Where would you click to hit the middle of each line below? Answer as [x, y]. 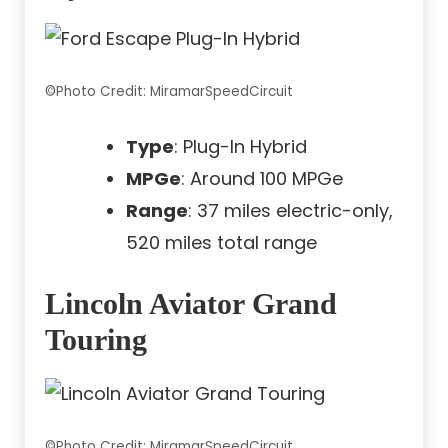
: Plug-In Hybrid [240, 147]
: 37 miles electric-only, [290, 211]
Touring [96, 340]
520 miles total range [221, 243]
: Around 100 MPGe [262, 179]
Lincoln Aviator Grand [191, 304]
